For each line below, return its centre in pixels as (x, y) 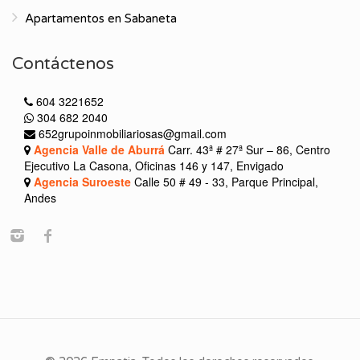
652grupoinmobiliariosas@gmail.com (133, 134)
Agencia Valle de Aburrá (99, 150)
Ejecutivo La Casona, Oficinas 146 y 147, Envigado (154, 166)
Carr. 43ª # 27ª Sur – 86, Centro (247, 150)
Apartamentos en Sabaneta (101, 19)
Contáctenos (63, 64)
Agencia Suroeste (82, 182)
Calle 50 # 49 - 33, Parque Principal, (225, 182)
